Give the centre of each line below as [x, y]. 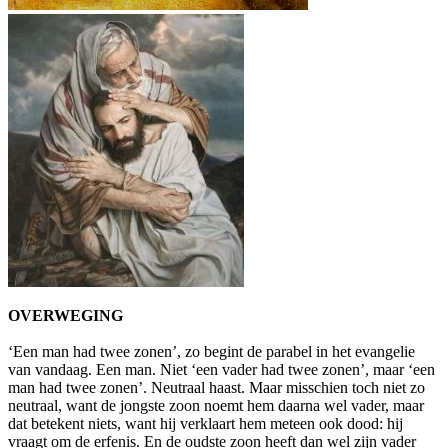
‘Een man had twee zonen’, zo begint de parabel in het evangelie [211, 351]
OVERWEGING [65, 315]
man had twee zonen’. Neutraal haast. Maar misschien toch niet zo [216, 387]
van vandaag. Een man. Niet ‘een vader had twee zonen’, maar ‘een [221, 369]
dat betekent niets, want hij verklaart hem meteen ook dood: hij [205, 423]
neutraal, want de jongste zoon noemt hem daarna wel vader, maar [216, 405]
